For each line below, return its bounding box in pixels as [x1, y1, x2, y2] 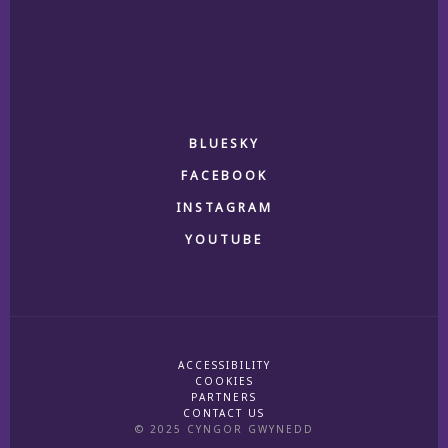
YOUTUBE [185, 231, 263, 249]
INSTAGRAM [175, 199, 273, 217]
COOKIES [194, 374, 254, 389]
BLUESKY [188, 135, 260, 153]
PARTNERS [191, 390, 257, 405]
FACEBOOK [180, 167, 268, 185]
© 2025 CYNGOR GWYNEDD [134, 422, 314, 437]
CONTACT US [183, 406, 265, 421]
